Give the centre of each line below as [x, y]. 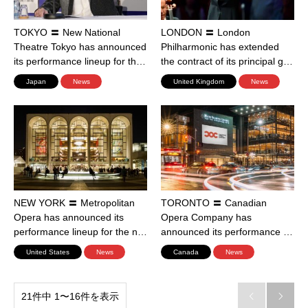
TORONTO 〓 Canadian [214, 203]
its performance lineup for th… [80, 61]
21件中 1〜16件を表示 [70, 297]
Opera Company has [206, 218]
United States [48, 252]
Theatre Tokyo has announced [80, 46]
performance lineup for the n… [80, 232]
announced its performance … [227, 232]
